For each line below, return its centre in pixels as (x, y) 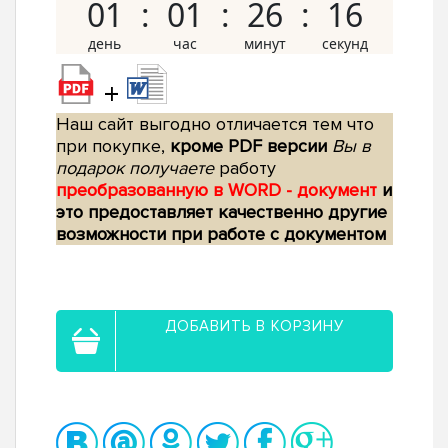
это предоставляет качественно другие (221, 212)
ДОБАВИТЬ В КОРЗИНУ (254, 326)
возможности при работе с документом (221, 234)
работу (245, 168)
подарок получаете (135, 168)
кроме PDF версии (248, 146)
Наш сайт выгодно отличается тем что (215, 124)
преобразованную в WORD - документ (219, 190)
